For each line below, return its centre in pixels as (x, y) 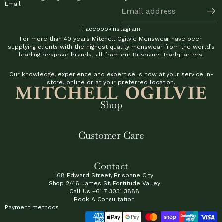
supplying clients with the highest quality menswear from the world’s (111, 47)
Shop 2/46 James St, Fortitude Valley (104, 184)
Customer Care (111, 136)
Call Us (81, 192)
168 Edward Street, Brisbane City (104, 176)
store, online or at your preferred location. (111, 82)
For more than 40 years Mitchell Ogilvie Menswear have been (111, 39)
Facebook (97, 29)
